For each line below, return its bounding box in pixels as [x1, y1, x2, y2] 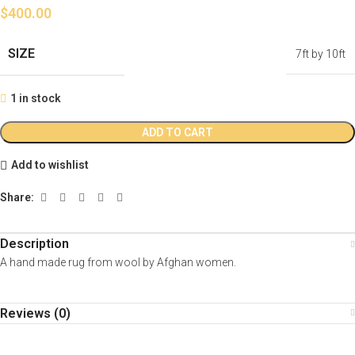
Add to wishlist [10, 158, 89, 172]
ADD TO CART [142, 125, 213, 139]
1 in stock [10, 91, 61, 105]
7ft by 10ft [296, 47, 345, 60]
